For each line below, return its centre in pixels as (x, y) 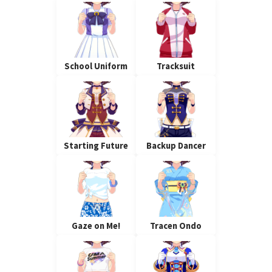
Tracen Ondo (176, 226)
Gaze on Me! (96, 226)
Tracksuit (176, 66)
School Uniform (96, 66)
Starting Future (96, 146)
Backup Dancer (176, 146)
